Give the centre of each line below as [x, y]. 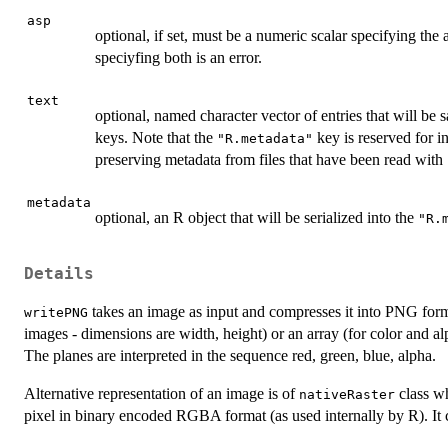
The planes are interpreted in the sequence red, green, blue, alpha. [230, 355]
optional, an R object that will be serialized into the [256, 218]
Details [59, 273]
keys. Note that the [156, 138]
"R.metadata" [265, 139]
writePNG [56, 312]
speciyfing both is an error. [178, 58]
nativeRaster [347, 394]
